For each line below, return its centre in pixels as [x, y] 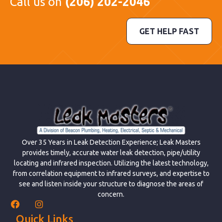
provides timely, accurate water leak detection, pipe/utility [111, 153]
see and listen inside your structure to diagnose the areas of [111, 184]
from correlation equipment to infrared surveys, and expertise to [111, 174]
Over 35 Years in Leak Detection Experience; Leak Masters [111, 142]
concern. [111, 194]
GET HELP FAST [169, 31]
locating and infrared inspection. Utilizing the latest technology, [111, 163]
